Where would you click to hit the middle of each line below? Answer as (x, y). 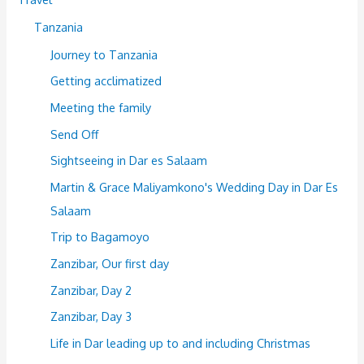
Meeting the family (101, 107)
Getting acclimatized (106, 81)
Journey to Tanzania (104, 54)
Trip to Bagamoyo (100, 237)
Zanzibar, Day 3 (91, 316)
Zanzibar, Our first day (110, 264)
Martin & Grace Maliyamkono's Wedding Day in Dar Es (195, 186)
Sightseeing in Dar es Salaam (129, 160)
